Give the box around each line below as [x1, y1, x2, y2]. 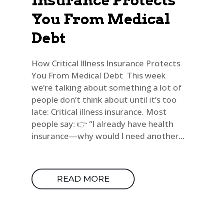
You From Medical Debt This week [31, 70, 166, 81]
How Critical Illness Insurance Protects [31, 58, 180, 69]
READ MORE [56, 174, 109, 184]
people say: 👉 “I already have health [31, 118, 173, 130]
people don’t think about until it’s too [31, 94, 177, 106]
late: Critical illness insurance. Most [31, 106, 167, 118]
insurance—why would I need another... [31, 130, 185, 142]
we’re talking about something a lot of [31, 82, 182, 93]
